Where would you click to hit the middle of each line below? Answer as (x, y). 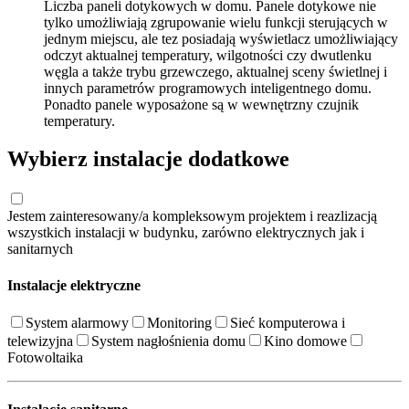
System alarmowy (77, 322)
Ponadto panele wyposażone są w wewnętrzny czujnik (201, 104)
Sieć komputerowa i (288, 322)
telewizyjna (40, 341)
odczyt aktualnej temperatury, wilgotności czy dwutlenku (208, 55)
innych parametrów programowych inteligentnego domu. (208, 88)
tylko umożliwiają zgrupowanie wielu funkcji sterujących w (216, 22)
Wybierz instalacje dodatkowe (148, 159)
